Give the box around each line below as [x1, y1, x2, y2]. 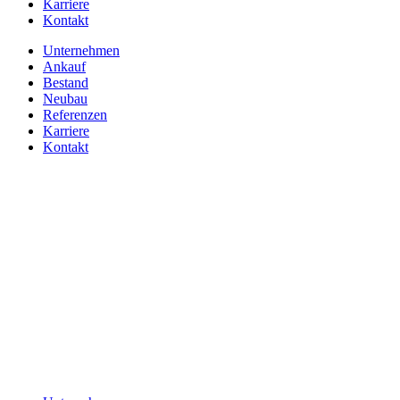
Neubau [43, 91, 87, 106]
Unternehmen [43, 43, 120, 58]
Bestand [43, 75, 88, 90]
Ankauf [43, 59, 86, 74]
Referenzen [43, 107, 107, 122]
